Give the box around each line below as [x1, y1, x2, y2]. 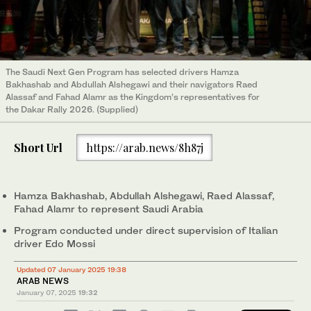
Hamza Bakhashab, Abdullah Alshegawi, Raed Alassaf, [14, 190, 274, 202]
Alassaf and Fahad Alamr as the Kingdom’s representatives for [6, 91, 260, 102]
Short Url [14, 140, 62, 155]
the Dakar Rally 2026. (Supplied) [6, 103, 138, 115]
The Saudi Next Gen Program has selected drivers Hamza [6, 66, 239, 77]
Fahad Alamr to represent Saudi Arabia [14, 203, 203, 215]
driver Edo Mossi [14, 237, 95, 250]
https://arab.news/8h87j [85, 140, 203, 155]
